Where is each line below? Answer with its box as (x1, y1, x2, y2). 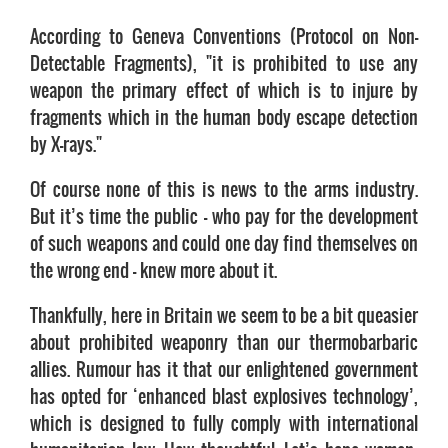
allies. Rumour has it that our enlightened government (30, 355, 418, 383)
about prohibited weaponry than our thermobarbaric (30, 328, 418, 356)
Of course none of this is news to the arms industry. (30, 175, 418, 203)
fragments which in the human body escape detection (30, 103, 418, 131)
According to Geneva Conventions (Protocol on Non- (30, 22, 418, 50)
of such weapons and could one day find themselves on (30, 229, 418, 257)
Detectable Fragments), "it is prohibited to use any (30, 49, 418, 77)
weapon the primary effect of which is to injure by (30, 76, 418, 104)
